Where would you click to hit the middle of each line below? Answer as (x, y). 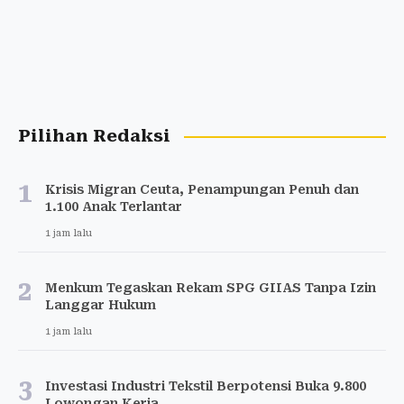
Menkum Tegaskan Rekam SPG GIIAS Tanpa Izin (211, 288)
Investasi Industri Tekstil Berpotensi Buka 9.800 (206, 386)
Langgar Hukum (101, 305)
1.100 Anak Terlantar (114, 207)
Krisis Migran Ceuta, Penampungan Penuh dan (202, 190)
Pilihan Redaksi (94, 137)
